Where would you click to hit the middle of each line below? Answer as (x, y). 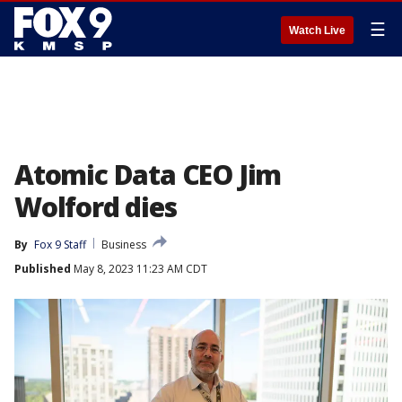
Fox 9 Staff (60, 245)
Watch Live (317, 31)
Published (43, 269)
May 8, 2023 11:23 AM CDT (139, 269)
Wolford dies (96, 207)
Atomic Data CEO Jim (148, 175)
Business (124, 245)
